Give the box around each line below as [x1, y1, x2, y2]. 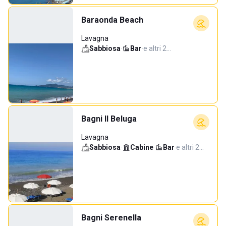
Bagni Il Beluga [81, 114, 137, 124]
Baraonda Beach [81, 15, 143, 25]
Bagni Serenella [81, 213, 141, 222]
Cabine [130, 143, 153, 151]
